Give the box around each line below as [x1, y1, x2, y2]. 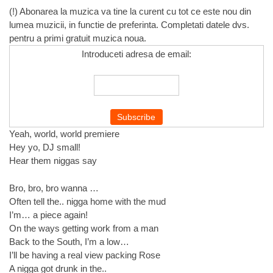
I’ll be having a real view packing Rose [9, 249, 160, 260]
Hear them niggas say [9, 155, 97, 166]
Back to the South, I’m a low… [9, 236, 129, 247]
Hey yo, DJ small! [9, 142, 80, 152]
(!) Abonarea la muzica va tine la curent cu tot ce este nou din [9, 6, 251, 16]
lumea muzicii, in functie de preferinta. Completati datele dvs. [9, 19, 249, 30]
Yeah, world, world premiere [9, 129, 119, 139]
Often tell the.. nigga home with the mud [9, 196, 166, 207]
